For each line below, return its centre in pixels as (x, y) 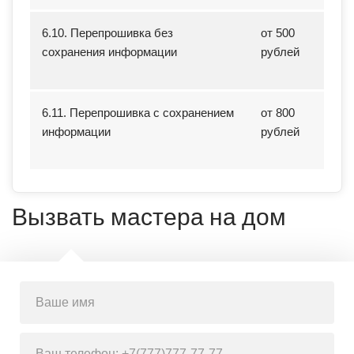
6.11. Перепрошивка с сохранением (138, 112)
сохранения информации (109, 51)
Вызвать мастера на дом (149, 217)
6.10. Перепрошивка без (107, 32)
